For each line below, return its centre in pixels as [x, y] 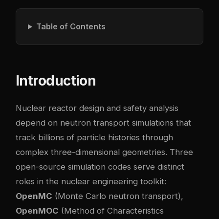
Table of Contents [71, 26]
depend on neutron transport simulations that [103, 123]
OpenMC [34, 196]
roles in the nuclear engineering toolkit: [91, 181]
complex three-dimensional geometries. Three [104, 152]
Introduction [56, 81]
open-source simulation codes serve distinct [100, 167]
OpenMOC [37, 211]
